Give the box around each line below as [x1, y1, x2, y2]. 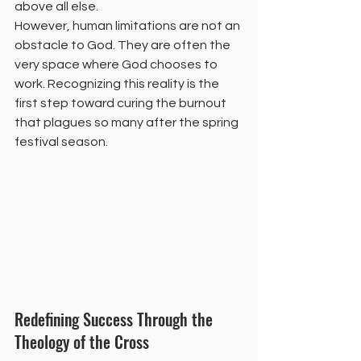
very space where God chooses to [15, 58, 220, 71]
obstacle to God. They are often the [15, 39, 233, 52]
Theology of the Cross [15, 330, 149, 355]
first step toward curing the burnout [15, 97, 229, 110]
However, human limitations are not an [15, 19, 243, 32]
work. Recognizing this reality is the [15, 77, 222, 90]
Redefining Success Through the [15, 307, 217, 332]
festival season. [15, 135, 108, 148]
